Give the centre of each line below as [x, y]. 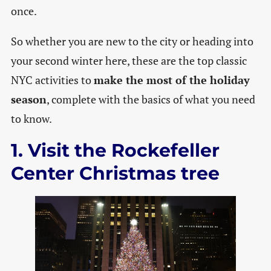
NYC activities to [52, 80]
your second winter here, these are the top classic [129, 61]
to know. [31, 119]
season [28, 100]
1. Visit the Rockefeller [115, 151]
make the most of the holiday [171, 80]
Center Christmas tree [115, 174]
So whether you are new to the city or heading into [132, 41]
